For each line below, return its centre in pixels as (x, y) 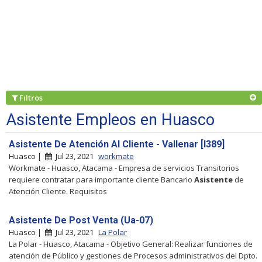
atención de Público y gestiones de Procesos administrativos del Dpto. (133, 255)
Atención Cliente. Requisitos (58, 191)
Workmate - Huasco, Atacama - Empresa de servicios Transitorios (124, 168)
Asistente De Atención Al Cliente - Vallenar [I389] (117, 144)
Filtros (32, 97)
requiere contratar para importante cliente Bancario (101, 179)
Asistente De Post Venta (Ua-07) (81, 220)
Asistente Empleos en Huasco (110, 120)
